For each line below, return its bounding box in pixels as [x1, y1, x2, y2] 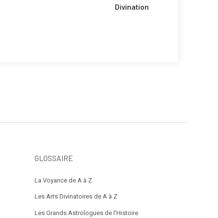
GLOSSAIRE [35, 153, 73, 163]
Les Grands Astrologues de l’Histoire [35, 209, 138, 217]
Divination [115, 3, 149, 12]
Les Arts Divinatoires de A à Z [35, 193, 117, 200]
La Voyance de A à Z [35, 176, 92, 184]
